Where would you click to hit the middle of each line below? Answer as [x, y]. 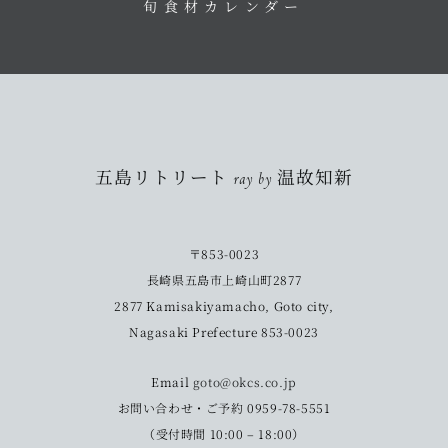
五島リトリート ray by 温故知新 [224, 181]
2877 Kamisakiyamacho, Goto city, [224, 306]
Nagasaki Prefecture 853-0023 [224, 332]
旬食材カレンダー [224, 10]
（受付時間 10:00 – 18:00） [223, 434]
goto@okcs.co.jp [244, 382]
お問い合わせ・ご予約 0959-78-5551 [224, 408]
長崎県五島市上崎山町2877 [224, 280]
